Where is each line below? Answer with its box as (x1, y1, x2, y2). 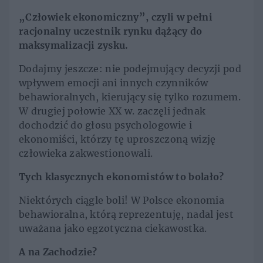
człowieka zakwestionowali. (19, 147, 153, 160)
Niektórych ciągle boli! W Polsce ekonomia (19, 194, 225, 207)
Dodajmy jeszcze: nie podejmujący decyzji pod (19, 63, 242, 75)
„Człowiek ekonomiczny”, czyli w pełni (19, 11, 213, 23)
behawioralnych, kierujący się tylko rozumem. (19, 91, 241, 103)
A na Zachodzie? (19, 246, 97, 258)
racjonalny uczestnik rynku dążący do (19, 25, 203, 38)
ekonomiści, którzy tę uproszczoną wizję (19, 133, 216, 146)
